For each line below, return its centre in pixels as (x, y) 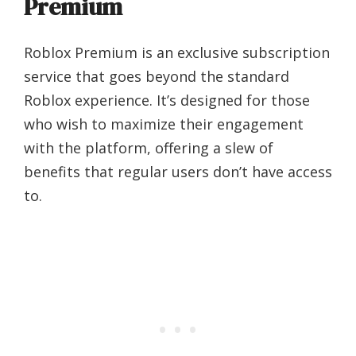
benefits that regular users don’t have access (178, 172)
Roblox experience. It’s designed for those (167, 101)
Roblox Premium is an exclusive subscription (177, 53)
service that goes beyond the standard (157, 77)
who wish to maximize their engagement (164, 124)
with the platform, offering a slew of (149, 148)
